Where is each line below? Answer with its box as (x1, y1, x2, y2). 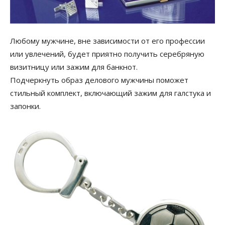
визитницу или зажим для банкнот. (10, 61, 138, 72)
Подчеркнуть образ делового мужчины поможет (10, 74, 188, 85)
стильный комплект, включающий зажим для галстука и (10, 87, 211, 98)
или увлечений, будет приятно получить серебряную (10, 48, 204, 59)
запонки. (10, 100, 41, 111)
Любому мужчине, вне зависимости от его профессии (10, 35, 205, 46)
